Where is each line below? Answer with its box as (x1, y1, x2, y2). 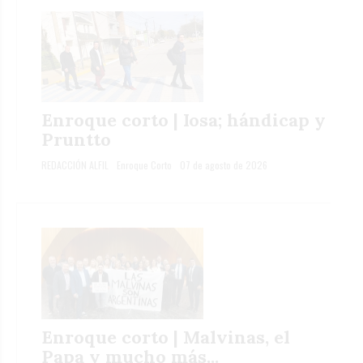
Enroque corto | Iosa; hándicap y (41, 109, 326, 132)
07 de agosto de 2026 (180, 158, 267, 173)
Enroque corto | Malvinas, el (41, 325, 290, 348)
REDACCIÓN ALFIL (41, 158, 109, 173)
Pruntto (41, 128, 111, 152)
